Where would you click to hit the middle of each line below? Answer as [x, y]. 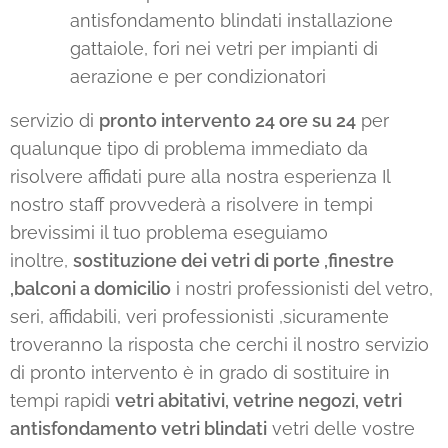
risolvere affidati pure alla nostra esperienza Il [200, 177]
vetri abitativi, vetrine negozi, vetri [258, 401]
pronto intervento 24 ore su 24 [227, 121]
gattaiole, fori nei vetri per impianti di [224, 49]
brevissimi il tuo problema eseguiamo [169, 233]
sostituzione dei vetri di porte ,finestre [233, 261]
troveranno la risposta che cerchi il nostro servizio [219, 345]
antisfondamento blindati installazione [231, 21]
